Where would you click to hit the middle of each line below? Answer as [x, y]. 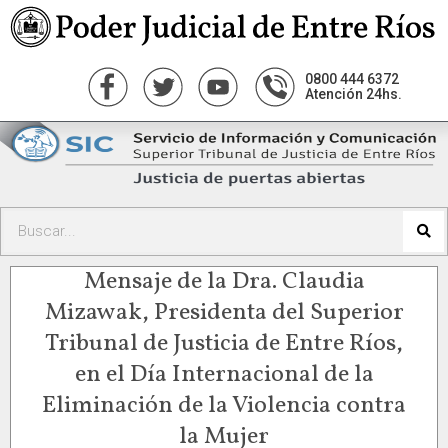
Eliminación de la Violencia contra [224, 405]
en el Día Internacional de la [224, 374]
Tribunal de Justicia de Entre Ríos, [224, 343]
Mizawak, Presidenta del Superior [224, 312]
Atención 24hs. [353, 93]
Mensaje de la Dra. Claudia [224, 281]
